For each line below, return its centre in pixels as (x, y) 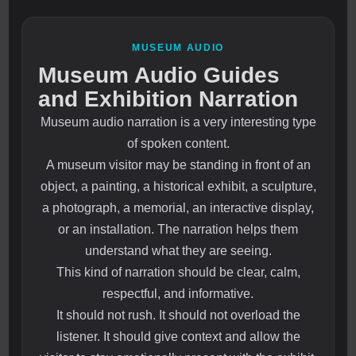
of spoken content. (178, 144)
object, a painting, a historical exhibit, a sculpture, (178, 187)
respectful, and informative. (178, 294)
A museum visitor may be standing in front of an (178, 165)
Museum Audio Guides (159, 75)
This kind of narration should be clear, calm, (178, 273)
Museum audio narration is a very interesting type (178, 122)
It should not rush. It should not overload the (178, 315)
